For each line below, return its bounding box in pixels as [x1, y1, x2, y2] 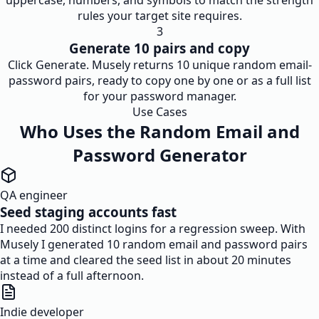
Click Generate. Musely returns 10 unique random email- [7, 57, 312, 73]
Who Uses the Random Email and [19, 120, 300, 143]
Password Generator [72, 143, 247, 167]
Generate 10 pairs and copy [69, 39, 250, 57]
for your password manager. [83, 88, 236, 104]
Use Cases [132, 104, 187, 120]
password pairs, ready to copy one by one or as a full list [8, 73, 311, 88]
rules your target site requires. [77, 8, 242, 23]
